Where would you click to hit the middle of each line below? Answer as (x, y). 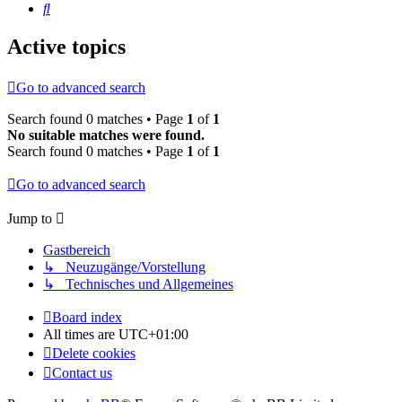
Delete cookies (94, 354)
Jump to (30, 219)
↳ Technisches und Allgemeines (138, 284)
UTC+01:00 (153, 335)
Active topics (66, 47)
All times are (81, 335)
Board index (87, 318)
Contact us (82, 373)
